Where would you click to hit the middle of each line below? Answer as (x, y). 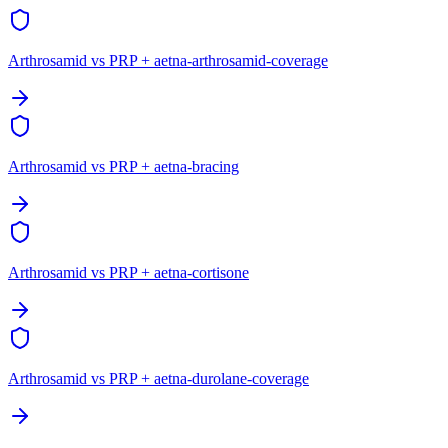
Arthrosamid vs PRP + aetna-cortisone (128, 273)
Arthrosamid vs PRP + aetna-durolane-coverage (158, 379)
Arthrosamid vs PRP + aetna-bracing (123, 167)
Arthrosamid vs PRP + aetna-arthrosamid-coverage (168, 61)
